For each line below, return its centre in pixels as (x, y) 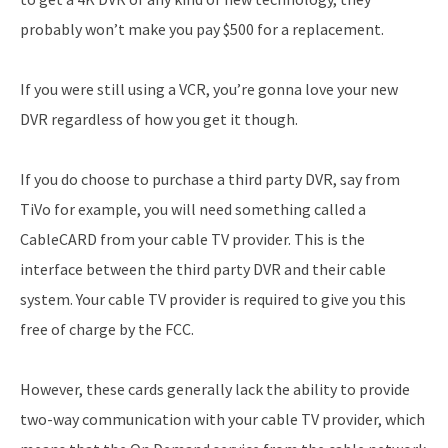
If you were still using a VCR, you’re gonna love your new (209, 88)
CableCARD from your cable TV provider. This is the (192, 238)
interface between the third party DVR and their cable (203, 268)
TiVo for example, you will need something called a (193, 208)
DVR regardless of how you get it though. (159, 118)
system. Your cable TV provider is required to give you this (213, 298)
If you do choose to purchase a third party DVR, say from (210, 178)
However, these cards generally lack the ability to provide (215, 388)
